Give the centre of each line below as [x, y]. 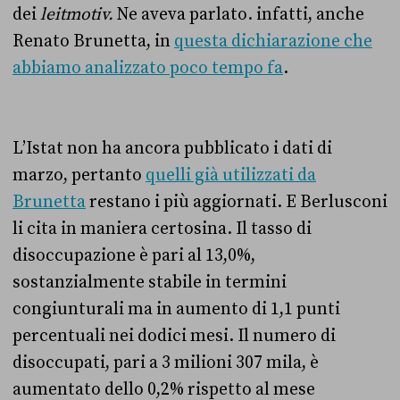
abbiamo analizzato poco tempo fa [148, 68]
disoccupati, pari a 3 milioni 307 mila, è [166, 362]
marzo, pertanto [79, 175]
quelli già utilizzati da [231, 175]
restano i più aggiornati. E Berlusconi [237, 202]
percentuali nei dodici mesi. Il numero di [174, 336]
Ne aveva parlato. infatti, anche [241, 14]
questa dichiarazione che [273, 41]
